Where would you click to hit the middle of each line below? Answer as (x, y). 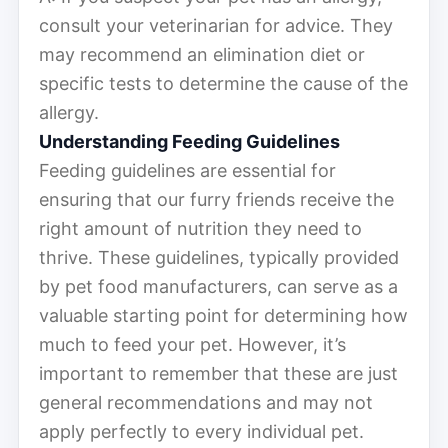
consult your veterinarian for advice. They (216, 25)
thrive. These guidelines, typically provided (219, 257)
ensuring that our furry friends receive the (216, 199)
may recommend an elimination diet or (202, 54)
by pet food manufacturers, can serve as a (218, 286)
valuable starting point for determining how (223, 315)
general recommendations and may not (206, 402)
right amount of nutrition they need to (200, 228)
